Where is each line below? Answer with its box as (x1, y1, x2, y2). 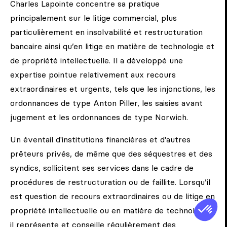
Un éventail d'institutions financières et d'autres (10, 134, 191, 145)
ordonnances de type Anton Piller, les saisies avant (10, 98, 203, 108)
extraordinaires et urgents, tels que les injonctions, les (10, 84, 215, 94)
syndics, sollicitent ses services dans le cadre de (10, 163, 194, 173)
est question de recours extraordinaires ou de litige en (10, 191, 215, 202)
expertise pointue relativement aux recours (10, 69, 176, 80)
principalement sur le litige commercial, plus (10, 13, 177, 23)
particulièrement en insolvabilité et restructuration (10, 27, 203, 37)
